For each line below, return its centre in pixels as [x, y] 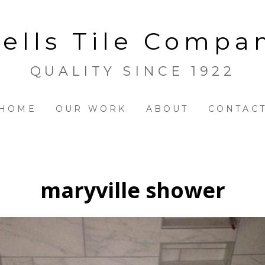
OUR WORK [91, 109]
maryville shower [132, 190]
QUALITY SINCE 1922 [132, 71]
